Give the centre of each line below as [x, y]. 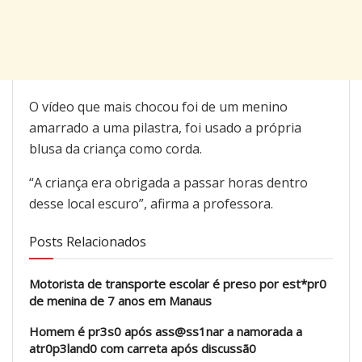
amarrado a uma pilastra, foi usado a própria [165, 127]
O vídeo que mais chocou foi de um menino [158, 106]
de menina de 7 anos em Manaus [120, 300]
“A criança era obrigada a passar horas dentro [168, 182]
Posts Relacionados [88, 241]
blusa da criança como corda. [116, 148]
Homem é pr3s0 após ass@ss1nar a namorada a [166, 331]
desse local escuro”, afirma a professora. [151, 203]
